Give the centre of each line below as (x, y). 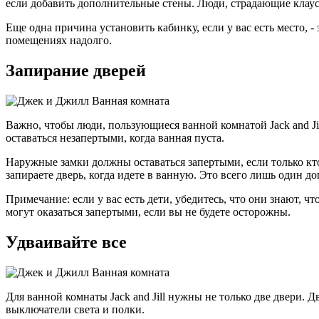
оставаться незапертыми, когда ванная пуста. (115, 138)
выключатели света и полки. (75, 309)
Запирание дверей (76, 71)
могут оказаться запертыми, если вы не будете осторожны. (148, 212)
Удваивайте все (66, 242)
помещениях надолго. (59, 41)
